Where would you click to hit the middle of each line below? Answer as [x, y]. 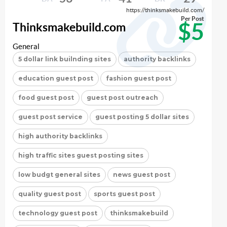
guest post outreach [122, 97]
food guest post [46, 97]
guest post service [50, 117]
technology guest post [58, 213]
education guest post [56, 78]
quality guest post [50, 194]
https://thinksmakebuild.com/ [165, 10]
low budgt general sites [59, 174]
